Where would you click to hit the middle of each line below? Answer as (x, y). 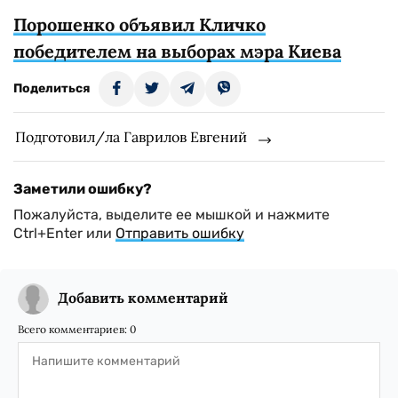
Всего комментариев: (74, 329)
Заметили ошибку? (83, 189)
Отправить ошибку (180, 233)
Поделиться (52, 88)
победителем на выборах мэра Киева (177, 51)
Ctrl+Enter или (64, 233)
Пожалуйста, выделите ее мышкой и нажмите (171, 215)
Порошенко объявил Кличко (139, 24)
